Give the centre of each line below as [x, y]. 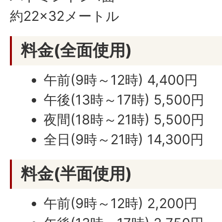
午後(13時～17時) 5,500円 [124, 100]
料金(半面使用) [76, 173]
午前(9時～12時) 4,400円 [121, 80]
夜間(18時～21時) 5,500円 [124, 120]
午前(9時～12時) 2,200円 [121, 203]
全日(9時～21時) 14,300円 [124, 139]
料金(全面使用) [76, 50]
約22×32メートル [65, 16]
